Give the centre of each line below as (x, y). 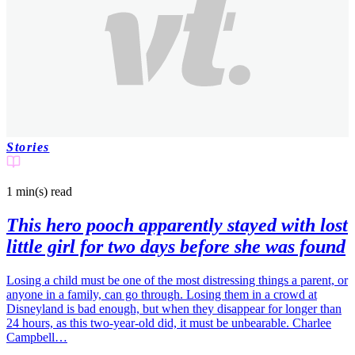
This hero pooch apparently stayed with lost (177, 225)
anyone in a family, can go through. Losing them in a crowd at (162, 295)
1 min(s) (27, 192)
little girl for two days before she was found (176, 247)
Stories (28, 147)
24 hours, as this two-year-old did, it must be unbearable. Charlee (169, 323)
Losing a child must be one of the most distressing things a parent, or (177, 281)
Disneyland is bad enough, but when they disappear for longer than (174, 309)
